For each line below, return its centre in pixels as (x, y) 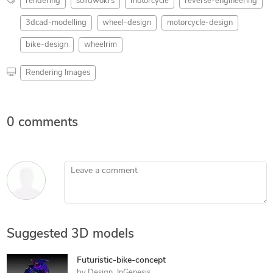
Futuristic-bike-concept (121, 260)
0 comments (42, 122)
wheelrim (100, 44)
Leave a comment (97, 166)
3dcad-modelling (56, 23)
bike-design (47, 44)
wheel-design (126, 23)
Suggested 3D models (70, 234)
